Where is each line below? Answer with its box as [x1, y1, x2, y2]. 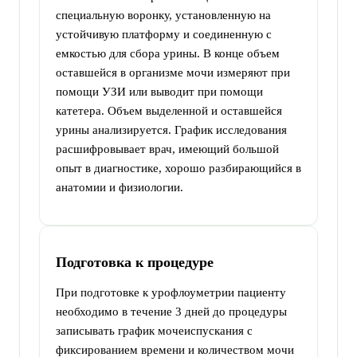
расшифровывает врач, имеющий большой [56, 142, 279, 155]
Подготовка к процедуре [56, 253, 214, 270]
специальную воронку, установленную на [56, 8, 271, 22]
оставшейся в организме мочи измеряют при [56, 65, 290, 79]
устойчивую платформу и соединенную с [56, 27, 272, 41]
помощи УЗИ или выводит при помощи [56, 84, 263, 98]
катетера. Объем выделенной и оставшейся [56, 104, 282, 117]
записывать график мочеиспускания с [56, 324, 253, 337]
